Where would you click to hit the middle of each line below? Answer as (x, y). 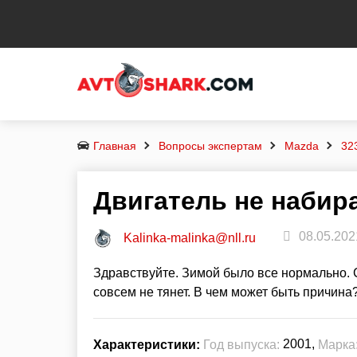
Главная (115, 145)
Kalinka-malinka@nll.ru (190, 238)
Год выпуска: (241, 345)
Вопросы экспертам (210, 145)
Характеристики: (147, 344)
